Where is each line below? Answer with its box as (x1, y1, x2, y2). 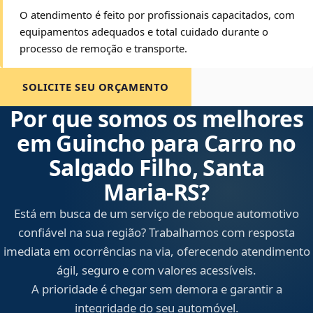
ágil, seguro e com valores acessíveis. (57, 262, 256, 279)
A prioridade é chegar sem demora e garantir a (31, 281, 282, 298)
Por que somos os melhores (10, 103, 303, 134)
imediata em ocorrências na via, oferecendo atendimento (3, 243, 310, 260)
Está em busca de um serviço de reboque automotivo (14, 205, 299, 222)
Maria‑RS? (103, 177, 210, 208)
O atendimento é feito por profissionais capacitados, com (20, 8, 295, 22)
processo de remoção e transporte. (20, 41, 187, 56)
